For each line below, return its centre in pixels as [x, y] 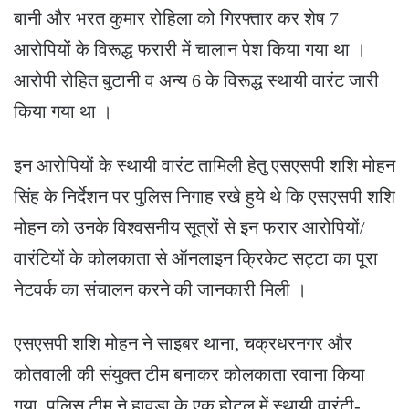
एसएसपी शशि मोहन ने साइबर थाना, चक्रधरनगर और [183, 343]
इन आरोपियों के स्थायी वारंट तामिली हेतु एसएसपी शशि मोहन [204, 165]
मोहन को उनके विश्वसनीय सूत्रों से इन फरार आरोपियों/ [189, 227]
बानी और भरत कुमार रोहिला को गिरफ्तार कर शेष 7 [176, 18]
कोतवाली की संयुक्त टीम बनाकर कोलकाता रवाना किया [189, 374]
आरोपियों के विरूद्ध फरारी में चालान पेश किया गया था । [190, 49]
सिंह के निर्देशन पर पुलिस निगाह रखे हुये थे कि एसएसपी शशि [204, 196]
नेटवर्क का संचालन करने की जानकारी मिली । [160, 289]
